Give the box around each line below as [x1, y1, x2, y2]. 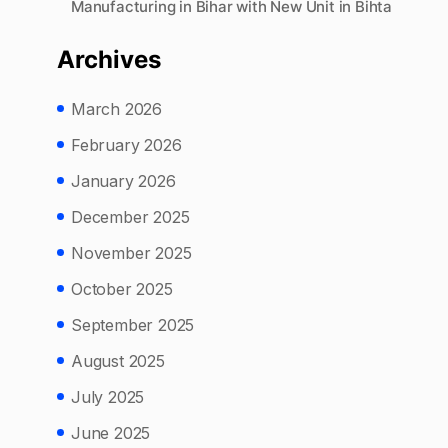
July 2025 [71, 387, 145, 408]
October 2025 [71, 279, 173, 300]
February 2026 [71, 135, 182, 156]
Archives [57, 45, 161, 75]
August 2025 [71, 351, 165, 372]
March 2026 [71, 99, 162, 120]
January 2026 [71, 171, 176, 192]
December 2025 [71, 207, 190, 228]
